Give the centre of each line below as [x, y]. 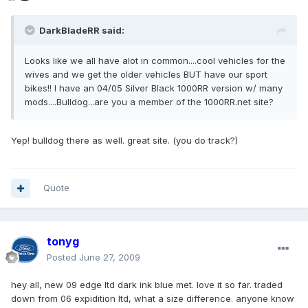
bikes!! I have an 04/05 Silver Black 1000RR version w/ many [154, 88]
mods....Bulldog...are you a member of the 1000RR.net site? [149, 102]
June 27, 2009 [110, 257]
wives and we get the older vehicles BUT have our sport [146, 75]
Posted [63, 257]
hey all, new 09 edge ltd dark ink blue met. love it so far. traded [147, 285]
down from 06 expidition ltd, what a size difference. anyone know [153, 299]
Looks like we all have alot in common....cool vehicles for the [155, 61]
